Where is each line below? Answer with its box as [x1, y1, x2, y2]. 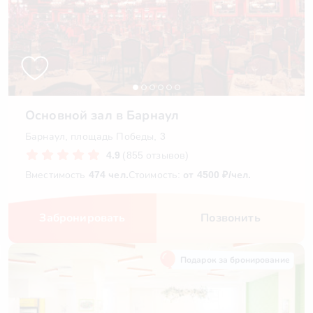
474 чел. [88, 169, 129, 180]
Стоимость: [128, 169, 184, 180]
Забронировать [39, 212, 126, 224]
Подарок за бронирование [180, 255, 290, 265]
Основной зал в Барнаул [25, 108, 180, 122]
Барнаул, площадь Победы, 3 [25, 131, 166, 142]
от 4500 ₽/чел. [183, 169, 252, 180]
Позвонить [201, 212, 261, 224]
